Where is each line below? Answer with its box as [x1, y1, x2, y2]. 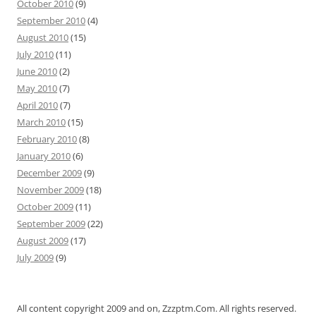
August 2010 [17, 31, 68, 44]
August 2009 [17, 234, 68, 247]
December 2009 [17, 166, 82, 179]
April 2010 [17, 99, 58, 111]
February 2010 [17, 133, 77, 145]
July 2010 [17, 48, 54, 61]
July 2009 [17, 251, 54, 264]
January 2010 [17, 150, 71, 162]
